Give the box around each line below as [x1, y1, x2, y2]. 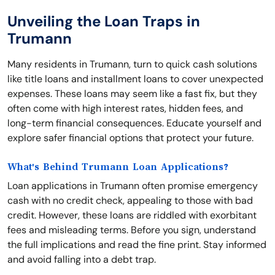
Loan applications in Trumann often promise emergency [7, 179, 258, 192]
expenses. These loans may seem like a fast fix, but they [7, 87, 257, 100]
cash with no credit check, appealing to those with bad [7, 194, 253, 207]
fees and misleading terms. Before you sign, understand [7, 223, 256, 236]
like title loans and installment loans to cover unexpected [7, 72, 263, 85]
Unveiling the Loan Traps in [7, 12, 200, 31]
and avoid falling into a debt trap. [7, 253, 156, 266]
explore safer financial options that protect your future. [7, 131, 254, 144]
